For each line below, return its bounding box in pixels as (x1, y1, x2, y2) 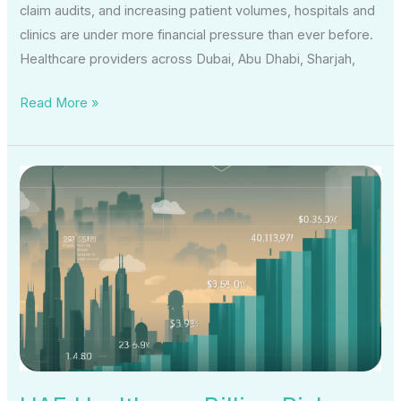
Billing (19, 216, 55, 233)
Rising (19, 288, 56, 305)
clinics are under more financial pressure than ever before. (20, 26, 374, 43)
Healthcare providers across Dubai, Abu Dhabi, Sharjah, (20, 50, 356, 67)
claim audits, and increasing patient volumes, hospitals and (20, 2, 376, 19)
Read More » (20, 94, 99, 111)
